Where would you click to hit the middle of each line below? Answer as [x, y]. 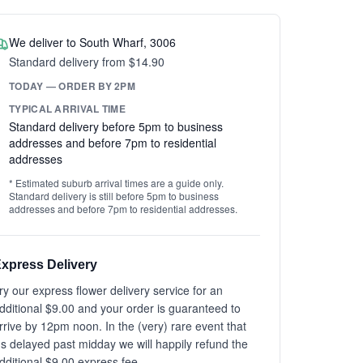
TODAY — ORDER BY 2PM [72, 86]
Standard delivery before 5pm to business [116, 126]
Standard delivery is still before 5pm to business [114, 196]
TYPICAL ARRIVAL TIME [67, 109]
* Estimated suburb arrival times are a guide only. [116, 183]
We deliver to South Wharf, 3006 [92, 42]
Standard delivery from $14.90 [87, 62]
